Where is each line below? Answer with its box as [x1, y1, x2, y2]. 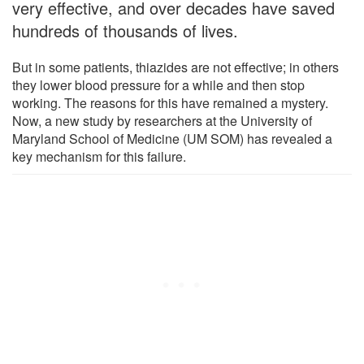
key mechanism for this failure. [12, 146, 186, 166]
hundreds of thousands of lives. [12, 18, 238, 42]
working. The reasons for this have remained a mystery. [12, 93, 328, 112]
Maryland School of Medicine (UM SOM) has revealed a [12, 128, 332, 148]
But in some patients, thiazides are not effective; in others [12, 57, 339, 76]
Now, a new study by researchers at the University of [12, 110, 312, 130]
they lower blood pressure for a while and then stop [12, 75, 305, 94]
